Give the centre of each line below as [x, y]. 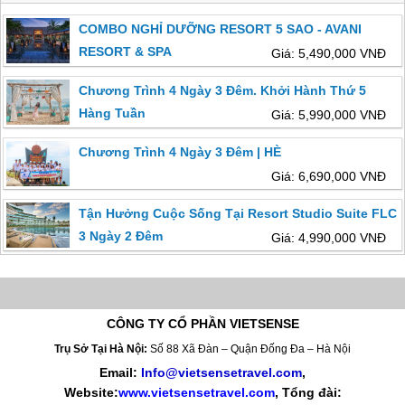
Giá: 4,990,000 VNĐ [328, 238]
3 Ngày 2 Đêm [121, 236]
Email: [120, 372]
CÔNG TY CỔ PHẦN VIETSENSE [202, 323]
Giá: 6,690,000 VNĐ [328, 177]
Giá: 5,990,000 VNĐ [328, 115]
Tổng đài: [311, 392]
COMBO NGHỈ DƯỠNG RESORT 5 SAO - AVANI [221, 29]
